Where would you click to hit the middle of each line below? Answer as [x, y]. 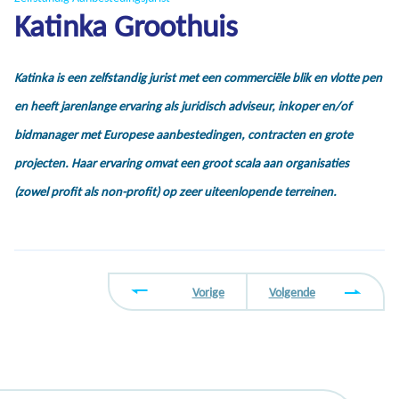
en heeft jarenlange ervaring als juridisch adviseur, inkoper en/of [183, 106]
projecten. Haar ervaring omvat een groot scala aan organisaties [182, 163]
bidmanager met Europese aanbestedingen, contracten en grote [183, 134]
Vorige [208, 292]
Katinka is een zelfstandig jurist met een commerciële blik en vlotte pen [198, 77]
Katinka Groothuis [126, 25]
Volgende [292, 292]
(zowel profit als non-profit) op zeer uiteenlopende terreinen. [175, 191]
